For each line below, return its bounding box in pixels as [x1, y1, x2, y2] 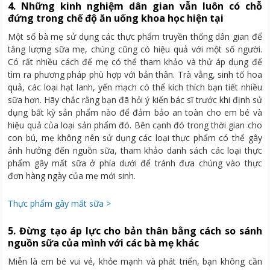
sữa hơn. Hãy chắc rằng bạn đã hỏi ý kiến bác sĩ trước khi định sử [8, 93, 262, 105]
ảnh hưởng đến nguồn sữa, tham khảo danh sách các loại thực [8, 144, 262, 156]
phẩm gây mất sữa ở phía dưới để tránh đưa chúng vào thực [8, 157, 262, 169]
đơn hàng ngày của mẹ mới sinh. [8, 169, 136, 181]
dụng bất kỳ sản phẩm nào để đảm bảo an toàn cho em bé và [8, 106, 262, 118]
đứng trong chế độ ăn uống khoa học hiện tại [8, 11, 224, 25]
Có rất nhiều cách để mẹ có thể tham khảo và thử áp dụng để [8, 55, 262, 67]
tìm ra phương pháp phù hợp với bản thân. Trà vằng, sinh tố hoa [8, 68, 262, 80]
